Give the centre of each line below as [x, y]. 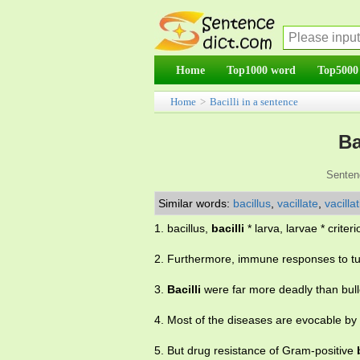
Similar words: [196, 203]
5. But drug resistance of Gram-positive [256, 350]
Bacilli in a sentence [254, 102]
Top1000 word [261, 70]
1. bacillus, [183, 228]
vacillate [298, 203]
